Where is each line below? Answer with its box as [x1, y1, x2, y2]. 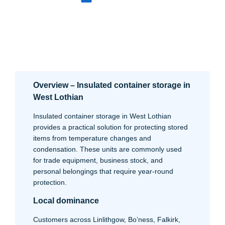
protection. [33, 178, 67, 186]
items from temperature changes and [33, 134, 151, 142]
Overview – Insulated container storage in [33, 81, 190, 89]
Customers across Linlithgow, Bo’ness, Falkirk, [33, 215, 180, 223]
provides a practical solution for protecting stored [33, 123, 188, 131]
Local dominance [33, 196, 99, 205]
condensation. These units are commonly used [33, 145, 182, 153]
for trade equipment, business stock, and [33, 156, 163, 164]
